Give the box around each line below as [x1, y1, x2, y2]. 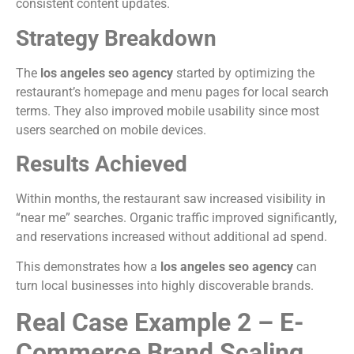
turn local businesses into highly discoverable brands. [16, 278, 314, 294]
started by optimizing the [173, 65, 314, 81]
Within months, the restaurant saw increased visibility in [16, 190, 326, 206]
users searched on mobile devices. [16, 122, 206, 137]
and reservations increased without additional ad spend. [16, 228, 327, 244]
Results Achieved [16, 150, 187, 177]
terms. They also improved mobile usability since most [16, 103, 319, 119]
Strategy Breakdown [16, 24, 217, 51]
